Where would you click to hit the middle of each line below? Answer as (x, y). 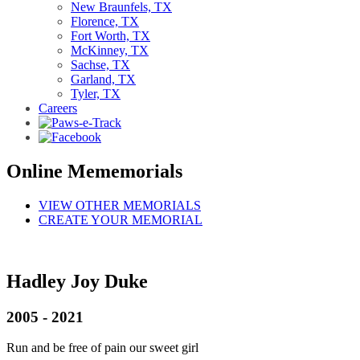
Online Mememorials (94, 171)
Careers (58, 108)
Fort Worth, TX (110, 36)
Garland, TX (103, 79)
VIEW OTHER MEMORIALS (120, 205)
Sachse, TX (100, 65)
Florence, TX (105, 21)
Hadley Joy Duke (77, 281)
